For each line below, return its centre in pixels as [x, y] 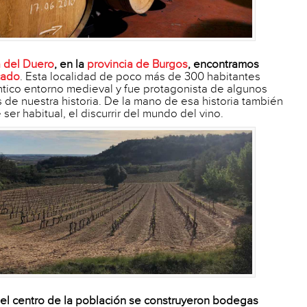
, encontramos [223, 64]
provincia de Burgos [137, 64]
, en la [71, 64]
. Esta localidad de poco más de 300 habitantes [140, 76]
